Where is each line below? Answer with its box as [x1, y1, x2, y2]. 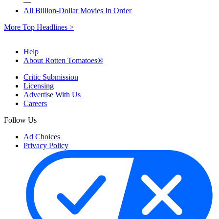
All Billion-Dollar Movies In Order [23, 6, 131, 15]
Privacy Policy [23, 141, 68, 150]
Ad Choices [23, 132, 60, 141]
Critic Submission [23, 72, 78, 81]
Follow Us [4, 115, 37, 124]
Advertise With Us [23, 90, 81, 99]
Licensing [23, 81, 54, 90]
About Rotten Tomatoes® [23, 56, 103, 65]
